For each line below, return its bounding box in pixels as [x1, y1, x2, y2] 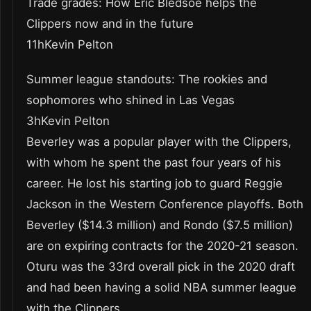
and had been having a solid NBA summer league [26, 280, 296, 295]
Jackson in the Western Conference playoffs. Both [26, 197, 303, 212]
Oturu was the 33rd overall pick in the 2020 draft [26, 260, 295, 274]
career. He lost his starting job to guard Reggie [26, 176, 283, 191]
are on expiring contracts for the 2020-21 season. [26, 239, 299, 253]
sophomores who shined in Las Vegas [26, 93, 235, 108]
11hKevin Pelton [26, 37, 113, 52]
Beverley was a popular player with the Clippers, [26, 135, 292, 149]
